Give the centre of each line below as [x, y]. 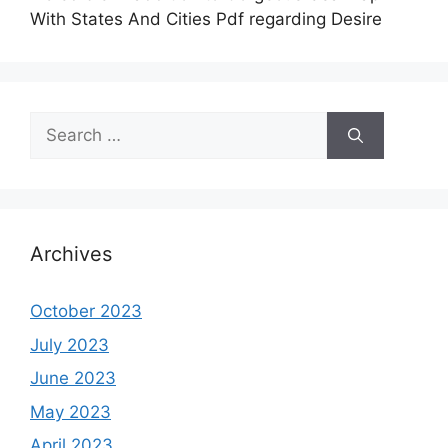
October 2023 [86, 311]
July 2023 [69, 344]
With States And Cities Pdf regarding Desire [206, 19]
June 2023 [73, 378]
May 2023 [70, 411]
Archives [71, 254]
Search [57, 123]
